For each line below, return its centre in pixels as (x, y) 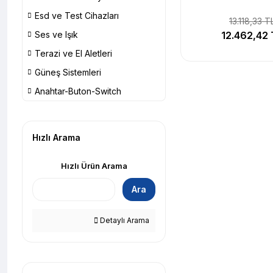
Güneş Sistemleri (68, 72)
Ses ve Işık (56, 34)
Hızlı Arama (56, 137)
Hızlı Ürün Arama (94, 166)
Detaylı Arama (124, 220)
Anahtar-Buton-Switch (78, 91)
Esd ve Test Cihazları (77, 16)
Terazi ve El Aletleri (73, 53)
